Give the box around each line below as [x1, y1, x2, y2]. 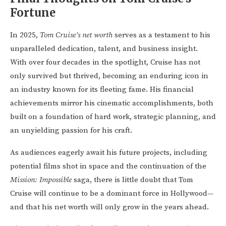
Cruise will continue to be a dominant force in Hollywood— [10, 189, 213, 199]
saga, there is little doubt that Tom [72, 175, 193, 185]
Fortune [10, 6, 55, 20]
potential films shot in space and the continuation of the [10, 161, 206, 172]
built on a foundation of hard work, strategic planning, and [10, 112, 216, 122]
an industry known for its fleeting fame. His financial [10, 85, 194, 95]
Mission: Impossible [10, 175, 72, 185]
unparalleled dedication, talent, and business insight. [10, 44, 198, 54]
